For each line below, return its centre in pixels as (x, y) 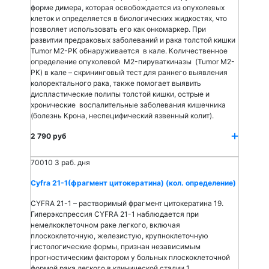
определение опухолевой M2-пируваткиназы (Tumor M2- (133, 62)
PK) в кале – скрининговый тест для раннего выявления (129, 72)
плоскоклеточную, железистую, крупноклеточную (119, 236)
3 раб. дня (72, 162)
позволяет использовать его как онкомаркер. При (118, 29)
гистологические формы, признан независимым (116, 246)
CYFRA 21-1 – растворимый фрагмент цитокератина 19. (127, 203)
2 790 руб (48, 136)
